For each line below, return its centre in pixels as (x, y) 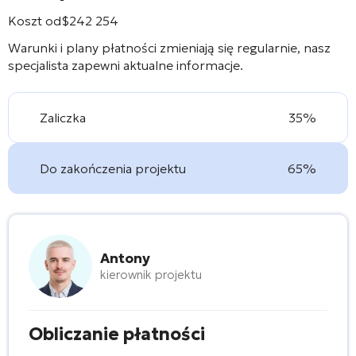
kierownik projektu (151, 274)
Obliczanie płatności (117, 334)
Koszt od (35, 20)
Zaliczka (63, 117)
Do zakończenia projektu (113, 168)
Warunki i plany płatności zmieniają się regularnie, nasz (169, 47)
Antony (125, 258)
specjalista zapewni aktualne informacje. (126, 65)
